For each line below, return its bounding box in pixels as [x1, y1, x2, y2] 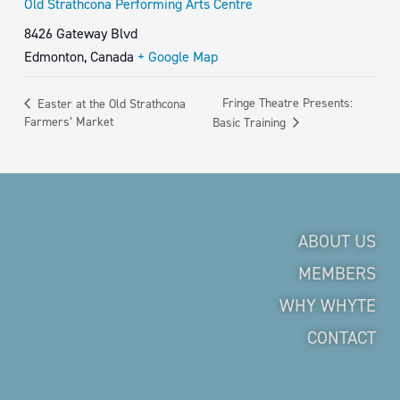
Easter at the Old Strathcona [34, 95, 186, 112]
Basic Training [212, 113, 289, 131]
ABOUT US [298, 229, 376, 253]
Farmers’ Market [24, 112, 113, 130]
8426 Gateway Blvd [24, 24, 137, 43]
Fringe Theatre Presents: [221, 95, 353, 112]
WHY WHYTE [279, 294, 376, 317]
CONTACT [307, 326, 376, 349]
